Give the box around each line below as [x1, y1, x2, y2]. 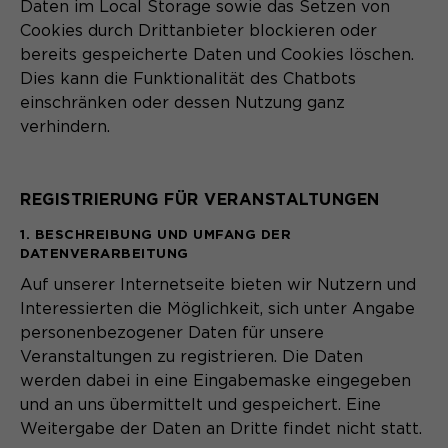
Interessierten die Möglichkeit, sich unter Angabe [20, 300, 415, 317]
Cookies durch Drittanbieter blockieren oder [20, 22, 377, 39]
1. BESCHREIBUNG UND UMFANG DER [20, 226, 291, 242]
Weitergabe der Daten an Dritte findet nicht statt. [20, 420, 422, 437]
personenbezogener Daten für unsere [20, 324, 324, 341]
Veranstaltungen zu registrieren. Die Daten [20, 348, 363, 365]
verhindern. [20, 118, 110, 135]
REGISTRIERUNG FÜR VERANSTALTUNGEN [20, 189, 380, 208]
